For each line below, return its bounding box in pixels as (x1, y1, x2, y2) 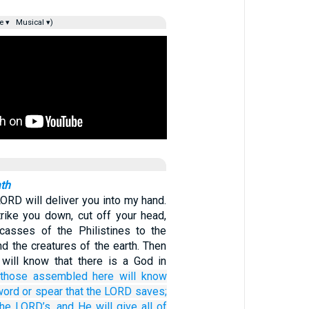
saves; (134, 285, 167, 298)
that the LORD (65, 285, 132, 298)
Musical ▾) (13, 18, 53, 27)
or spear (22, 285, 63, 298)
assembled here (32, 270, 114, 283)
